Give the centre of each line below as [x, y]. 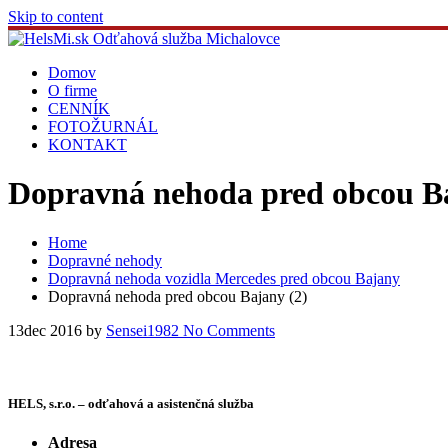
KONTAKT [87, 144]
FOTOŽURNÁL [103, 126]
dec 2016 [53, 330]
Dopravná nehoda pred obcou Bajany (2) [177, 296]
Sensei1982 [142, 330]
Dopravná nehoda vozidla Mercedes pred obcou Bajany [224, 278]
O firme [72, 90]
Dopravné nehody [105, 260]
